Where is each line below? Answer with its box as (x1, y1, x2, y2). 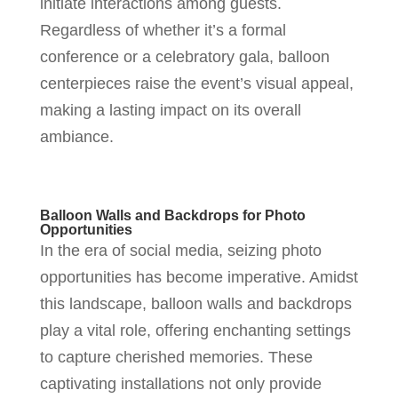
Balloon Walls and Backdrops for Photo (39, 207, 306, 223)
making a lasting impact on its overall (39, 100, 301, 119)
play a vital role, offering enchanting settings (39, 321, 351, 339)
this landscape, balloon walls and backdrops (39, 294, 352, 313)
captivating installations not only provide (39, 374, 322, 393)
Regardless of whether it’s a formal (39, 20, 286, 39)
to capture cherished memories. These (39, 347, 313, 366)
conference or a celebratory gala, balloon (39, 47, 330, 66)
